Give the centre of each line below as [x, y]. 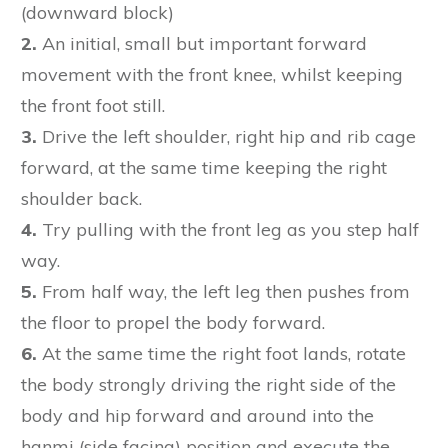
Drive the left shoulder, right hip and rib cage [226, 136]
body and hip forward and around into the [197, 415]
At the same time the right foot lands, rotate [221, 353]
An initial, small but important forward [202, 43]
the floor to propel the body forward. [173, 322]
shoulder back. [81, 198]
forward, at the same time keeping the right [204, 167]
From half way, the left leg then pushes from [223, 291]
